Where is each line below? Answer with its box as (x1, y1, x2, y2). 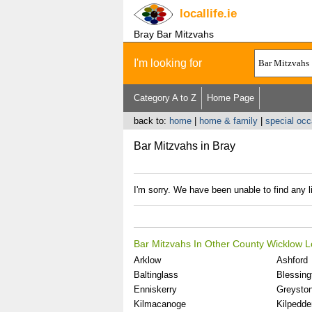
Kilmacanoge (133, 299, 186, 309)
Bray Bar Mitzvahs (133, 29, 214, 40)
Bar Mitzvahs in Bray (133, 140, 235, 152)
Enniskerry (133, 284, 177, 295)
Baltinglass (133, 270, 178, 280)
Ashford (276, 255, 308, 265)
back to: (133, 116, 169, 126)
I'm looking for (133, 57, 202, 69)
